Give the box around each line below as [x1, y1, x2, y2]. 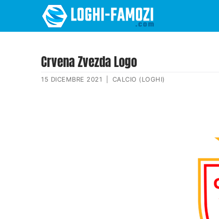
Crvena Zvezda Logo [41, 53, 137, 71]
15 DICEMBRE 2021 [41, 75, 102, 84]
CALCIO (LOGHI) [112, 75, 165, 84]
